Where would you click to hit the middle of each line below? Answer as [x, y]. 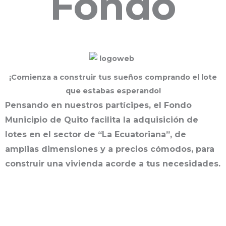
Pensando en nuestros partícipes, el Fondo [98, 105]
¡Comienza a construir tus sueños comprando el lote [113, 77]
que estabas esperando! [113, 91]
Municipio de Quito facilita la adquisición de [102, 120]
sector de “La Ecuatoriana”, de [120, 134]
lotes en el [29, 134]
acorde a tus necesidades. [163, 163]
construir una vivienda [55, 163]
